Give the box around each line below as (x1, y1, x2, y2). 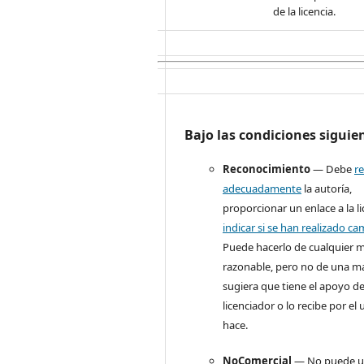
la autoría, (301, 180, 353, 196)
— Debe (310, 161, 355, 176)
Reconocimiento (223, 161, 311, 176)
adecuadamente (223, 180, 302, 196)
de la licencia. (272, 3, 336, 19)
